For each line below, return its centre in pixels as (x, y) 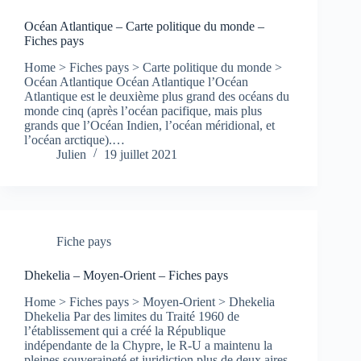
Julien (71, 154)
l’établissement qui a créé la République (125, 330)
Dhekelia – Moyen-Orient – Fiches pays (126, 275)
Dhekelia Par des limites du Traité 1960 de (132, 316)
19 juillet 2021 (141, 154)
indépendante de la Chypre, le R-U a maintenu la (148, 345)
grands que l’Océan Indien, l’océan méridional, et (149, 125)
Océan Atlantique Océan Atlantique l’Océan (136, 81)
